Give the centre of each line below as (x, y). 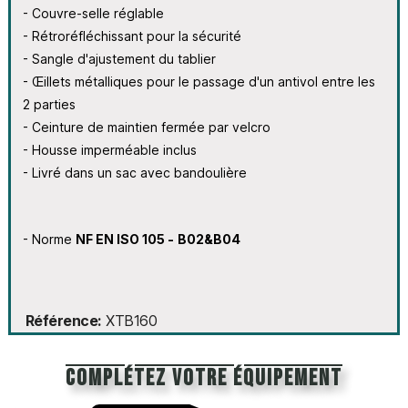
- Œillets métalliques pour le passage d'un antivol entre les (199, 81)
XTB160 (132, 321)
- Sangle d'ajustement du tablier (119, 58)
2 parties (49, 104)
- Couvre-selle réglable (93, 13)
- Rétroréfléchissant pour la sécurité (132, 36)
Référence (61, 321)
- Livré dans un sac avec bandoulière (134, 172)
